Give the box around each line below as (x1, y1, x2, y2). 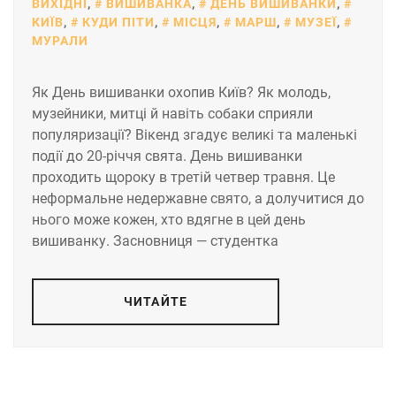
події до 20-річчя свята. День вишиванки (32, 147, 302, 164)
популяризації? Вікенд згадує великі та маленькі (32, 126, 357, 143)
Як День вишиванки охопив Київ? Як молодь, (32, 83, 331, 101)
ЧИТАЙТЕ (124, 293, 187, 308)
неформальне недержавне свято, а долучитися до (32, 189, 364, 207)
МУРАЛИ (32, 33, 88, 48)
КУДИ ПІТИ (82, 14, 155, 29)
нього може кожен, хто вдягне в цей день (32, 210, 306, 228)
